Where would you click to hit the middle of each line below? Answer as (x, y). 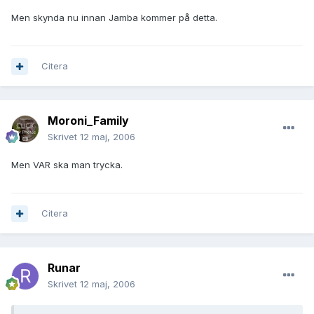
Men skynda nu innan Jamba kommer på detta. (114, 18)
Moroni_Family (88, 121)
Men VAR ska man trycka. (67, 165)
